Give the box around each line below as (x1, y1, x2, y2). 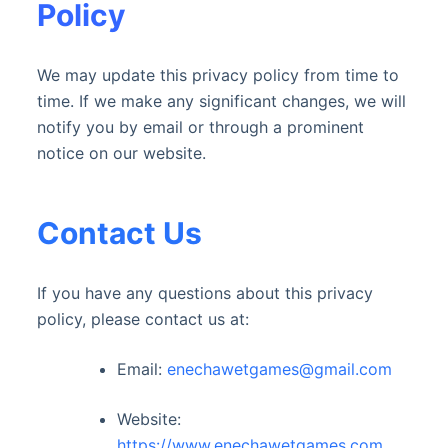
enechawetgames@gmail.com (166, 359, 392, 379)
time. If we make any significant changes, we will (36, 91, 406, 111)
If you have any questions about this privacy (36, 283, 373, 303)
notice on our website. (36, 143, 206, 163)
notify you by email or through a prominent (36, 117, 364, 137)
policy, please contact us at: (36, 309, 249, 329)
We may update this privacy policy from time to (36, 65, 399, 85)
